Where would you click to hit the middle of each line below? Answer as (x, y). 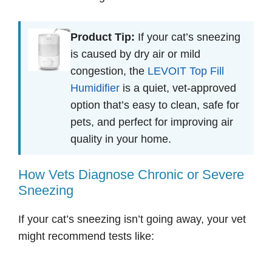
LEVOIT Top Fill (186, 71)
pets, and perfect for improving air (152, 122)
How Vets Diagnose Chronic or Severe (131, 175)
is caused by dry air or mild (135, 54)
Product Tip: (103, 37)
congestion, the (109, 71)
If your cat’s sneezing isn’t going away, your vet (132, 219)
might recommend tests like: (86, 236)
